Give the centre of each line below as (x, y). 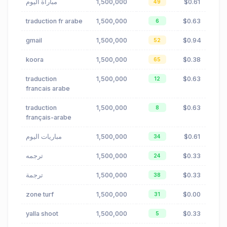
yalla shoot (42, 214)
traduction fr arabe (54, 21)
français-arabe (49, 118)
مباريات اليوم (44, 137)
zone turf (40, 195)
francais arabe (48, 89)
